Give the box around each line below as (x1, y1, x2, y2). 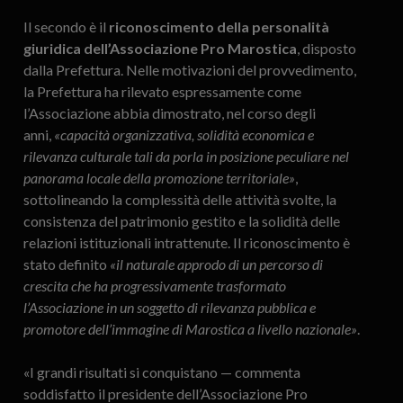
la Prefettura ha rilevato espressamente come (22, 83, 301, 101)
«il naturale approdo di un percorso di (109, 255, 323, 273)
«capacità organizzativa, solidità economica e (53, 126, 314, 144)
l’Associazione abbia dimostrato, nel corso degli (22, 104, 316, 122)
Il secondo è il (22, 18, 109, 36)
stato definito (22, 255, 110, 273)
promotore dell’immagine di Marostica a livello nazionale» (22, 320, 357, 338)
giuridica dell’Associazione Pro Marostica (22, 40, 297, 58)
